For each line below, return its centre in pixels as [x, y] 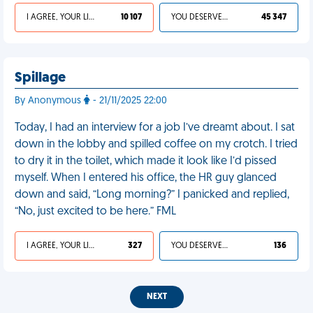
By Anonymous [49, 101]
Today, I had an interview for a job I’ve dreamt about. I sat [155, 128]
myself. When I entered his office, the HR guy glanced [146, 178]
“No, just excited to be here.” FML [95, 212]
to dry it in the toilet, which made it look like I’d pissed [146, 161]
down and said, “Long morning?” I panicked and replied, [152, 195]
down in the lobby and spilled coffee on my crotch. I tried [156, 145]
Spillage [40, 78]
